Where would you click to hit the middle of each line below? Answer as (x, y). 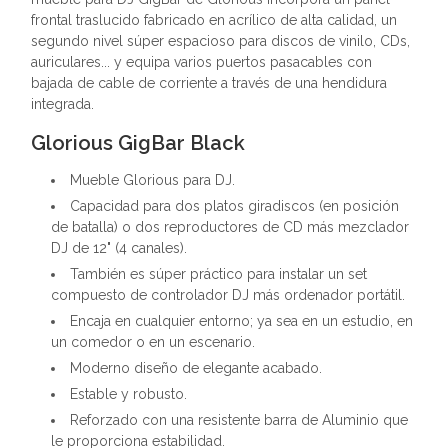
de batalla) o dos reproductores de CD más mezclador (230, 227)
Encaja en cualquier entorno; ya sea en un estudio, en (241, 321)
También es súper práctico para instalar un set (218, 274)
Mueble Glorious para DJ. (152, 180)
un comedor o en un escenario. (153, 342)
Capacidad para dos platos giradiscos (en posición (234, 206)
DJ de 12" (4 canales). (119, 248)
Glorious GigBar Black (138, 143)
